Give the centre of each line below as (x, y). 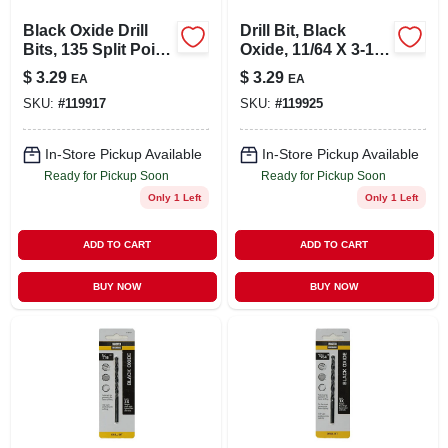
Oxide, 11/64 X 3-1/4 (313, 49)
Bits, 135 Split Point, (98, 49)
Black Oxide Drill (85, 30)
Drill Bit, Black (292, 30)
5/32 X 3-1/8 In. (76, 68)
